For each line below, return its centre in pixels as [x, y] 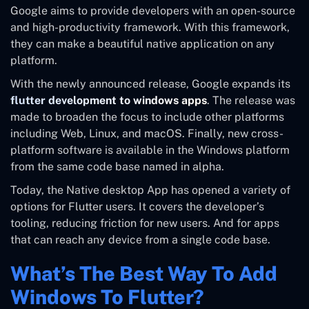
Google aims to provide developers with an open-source [153, 10]
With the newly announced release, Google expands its [150, 83]
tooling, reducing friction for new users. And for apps [145, 223]
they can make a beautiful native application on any [142, 43]
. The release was [251, 100]
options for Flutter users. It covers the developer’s [137, 206]
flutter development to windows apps [109, 100]
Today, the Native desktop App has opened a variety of [150, 190]
